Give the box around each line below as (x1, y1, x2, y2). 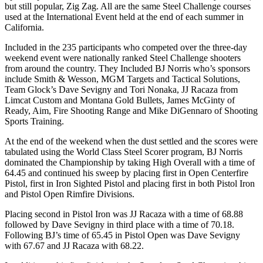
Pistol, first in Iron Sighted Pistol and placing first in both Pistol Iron (5, 178, 255, 188)
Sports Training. (5, 116, 64, 126)
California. (5, 22, 44, 32)
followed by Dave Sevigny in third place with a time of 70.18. (5, 219, 234, 230)
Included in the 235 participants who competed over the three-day (5, 42, 247, 52)
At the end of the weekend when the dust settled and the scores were (5, 136, 258, 146)
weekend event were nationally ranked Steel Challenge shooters (5, 52, 241, 63)
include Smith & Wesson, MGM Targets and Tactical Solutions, (5, 73, 240, 84)
